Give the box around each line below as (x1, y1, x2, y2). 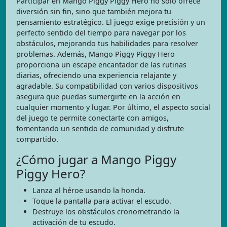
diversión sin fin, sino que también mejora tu (16, 6, 171, 16)
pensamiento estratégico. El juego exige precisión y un (16, 17, 205, 27)
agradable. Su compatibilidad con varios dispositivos (16, 81, 198, 91)
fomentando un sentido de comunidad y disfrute (16, 123, 184, 133)
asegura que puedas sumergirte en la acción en (16, 91, 180, 101)
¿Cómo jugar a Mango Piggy (16, 150, 176, 168)
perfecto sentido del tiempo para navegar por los (16, 27, 186, 37)
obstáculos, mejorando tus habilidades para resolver (16, 38, 198, 48)
